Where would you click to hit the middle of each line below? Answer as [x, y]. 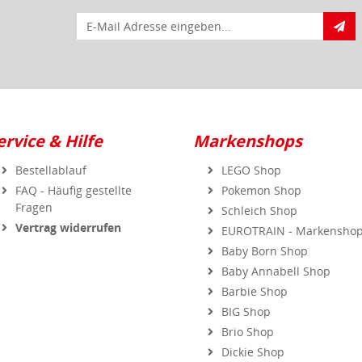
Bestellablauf [51, 155]
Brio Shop [248, 317]
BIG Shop [246, 297]
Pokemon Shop [261, 175]
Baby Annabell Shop [276, 256]
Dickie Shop [253, 337]
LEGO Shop [251, 155]
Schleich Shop [259, 196]
